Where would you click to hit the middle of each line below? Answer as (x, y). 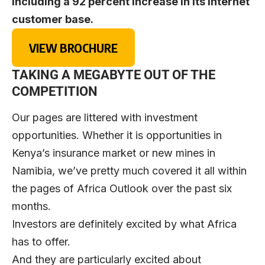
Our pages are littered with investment (105, 117)
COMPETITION (55, 92)
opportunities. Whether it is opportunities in (117, 135)
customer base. (53, 20)
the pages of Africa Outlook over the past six (122, 188)
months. (31, 206)
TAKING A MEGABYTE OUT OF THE (114, 75)
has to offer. (41, 241)
